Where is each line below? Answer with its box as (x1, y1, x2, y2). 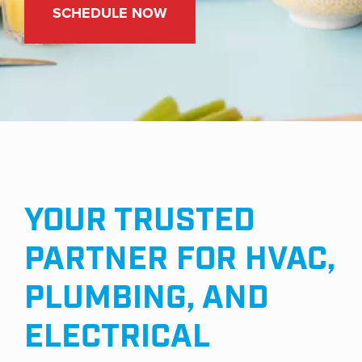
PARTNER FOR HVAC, (24, 238, 335, 281)
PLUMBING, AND (24, 277, 269, 320)
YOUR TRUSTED (24, 200, 255, 242)
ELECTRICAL (24, 316, 209, 359)
